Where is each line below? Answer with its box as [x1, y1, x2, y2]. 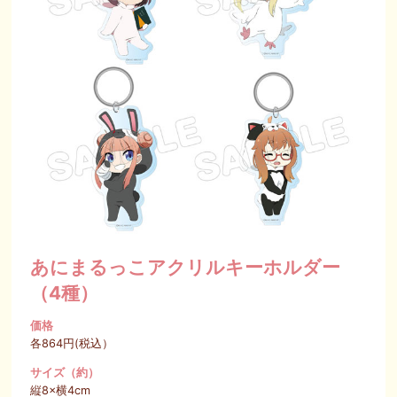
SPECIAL [166, 17, 231, 35]
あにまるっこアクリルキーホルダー [30, 256, 341, 279]
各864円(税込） [30, 337, 114, 351]
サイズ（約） [30, 365, 100, 379]
